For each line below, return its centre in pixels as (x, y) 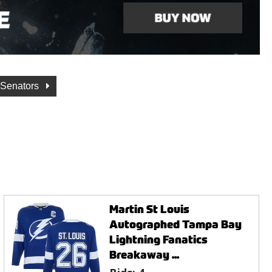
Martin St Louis (150, 209)
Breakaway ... (144, 254)
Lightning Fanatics (159, 239)
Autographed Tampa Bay (176, 224)
